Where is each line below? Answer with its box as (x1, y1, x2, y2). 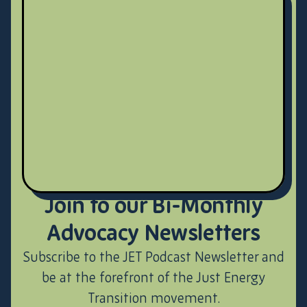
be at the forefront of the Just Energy (42, 272, 265, 286)
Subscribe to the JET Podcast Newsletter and (23, 251, 284, 265)
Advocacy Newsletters (47, 223, 260, 245)
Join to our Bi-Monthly (45, 196, 262, 218)
